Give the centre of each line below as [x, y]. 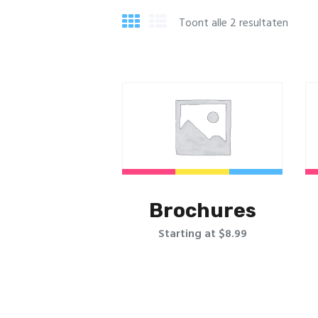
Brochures [202, 210]
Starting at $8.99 [202, 235]
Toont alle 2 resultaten [234, 23]
